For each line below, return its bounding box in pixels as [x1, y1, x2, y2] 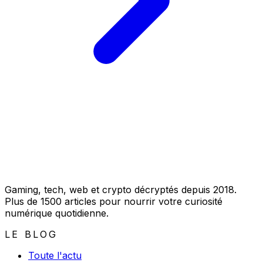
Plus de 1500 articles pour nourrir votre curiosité [5, 195, 222, 208]
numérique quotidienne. [5, 207, 109, 220]
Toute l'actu [28, 249, 82, 262]
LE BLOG [5, 228, 58, 241]
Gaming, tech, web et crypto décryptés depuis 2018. [5, 184, 237, 196]
